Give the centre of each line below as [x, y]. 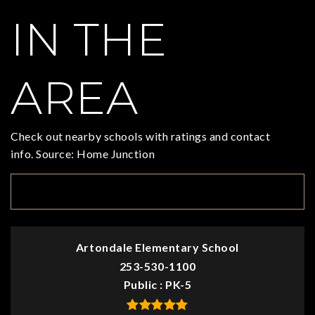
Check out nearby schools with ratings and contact [141, 136]
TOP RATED [62, 191]
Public [142, 285]
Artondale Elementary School [157, 247]
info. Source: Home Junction [83, 154]
